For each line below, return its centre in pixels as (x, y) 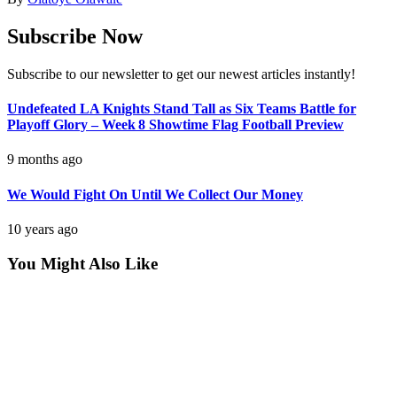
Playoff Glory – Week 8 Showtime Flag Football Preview (175, 125)
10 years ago (43, 229)
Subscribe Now (75, 36)
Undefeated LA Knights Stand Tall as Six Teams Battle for (182, 109)
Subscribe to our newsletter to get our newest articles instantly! (181, 74)
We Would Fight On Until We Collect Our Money (155, 194)
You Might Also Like (82, 263)
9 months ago (45, 160)
